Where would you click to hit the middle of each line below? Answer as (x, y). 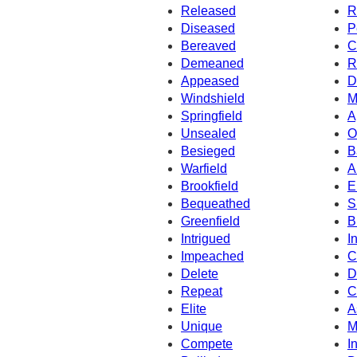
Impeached (212, 256)
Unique (202, 326)
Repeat (202, 291)
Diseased (208, 28)
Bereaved (208, 45)
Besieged (208, 151)
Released (208, 10)
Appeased (210, 80)
